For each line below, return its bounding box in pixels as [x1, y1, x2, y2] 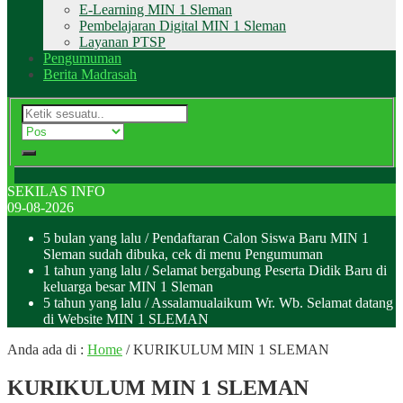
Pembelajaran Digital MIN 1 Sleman [79, 18, 286, 33]
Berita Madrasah [43, 67, 137, 82]
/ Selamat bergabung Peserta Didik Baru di [141, 262, 387, 278]
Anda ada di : [7, 341, 87, 357]
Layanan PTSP [79, 34, 166, 49]
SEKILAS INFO [7, 183, 105, 199]
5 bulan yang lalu [43, 229, 141, 246]
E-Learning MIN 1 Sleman [79, 2, 232, 17]
